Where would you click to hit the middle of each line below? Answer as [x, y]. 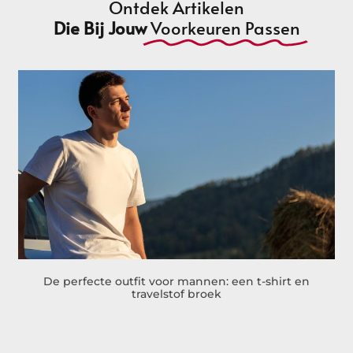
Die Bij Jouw [100, 27]
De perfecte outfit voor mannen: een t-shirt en [176, 282]
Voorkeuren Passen [225, 27]
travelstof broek [176, 294]
